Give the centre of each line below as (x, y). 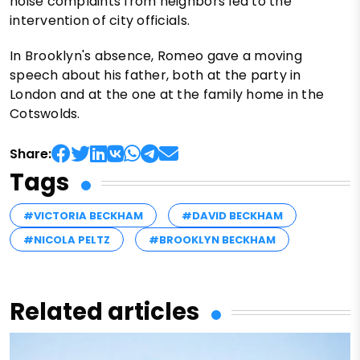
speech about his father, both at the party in (155, 76)
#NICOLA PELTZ (67, 240)
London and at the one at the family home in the (167, 95)
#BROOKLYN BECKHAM (212, 240)
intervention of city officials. (100, 21)
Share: (31, 154)
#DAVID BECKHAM (232, 216)
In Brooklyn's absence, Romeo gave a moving (156, 56)
